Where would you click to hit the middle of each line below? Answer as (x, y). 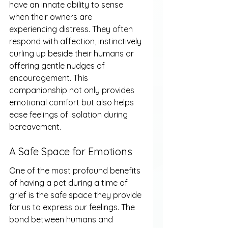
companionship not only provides (73, 90)
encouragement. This (50, 78)
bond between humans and (62, 220)
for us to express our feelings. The (73, 207)
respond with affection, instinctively (76, 41)
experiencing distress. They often (72, 29)
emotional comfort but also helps (73, 103)
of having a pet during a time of (69, 183)
